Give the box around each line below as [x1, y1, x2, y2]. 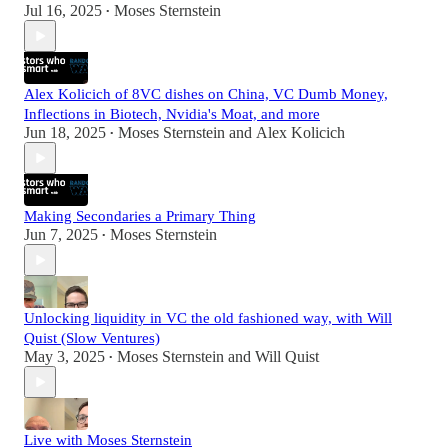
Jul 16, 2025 [24, 2, 102, 20]
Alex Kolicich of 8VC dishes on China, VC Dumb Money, [24, 86, 388, 103]
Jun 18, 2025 [24, 124, 106, 142]
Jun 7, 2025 [24, 226, 98, 244]
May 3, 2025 [24, 348, 105, 366]
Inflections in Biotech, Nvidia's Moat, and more [24, 106, 320, 123]
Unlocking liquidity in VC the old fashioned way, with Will [24, 310, 392, 327]
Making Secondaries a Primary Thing [24, 208, 256, 225]
